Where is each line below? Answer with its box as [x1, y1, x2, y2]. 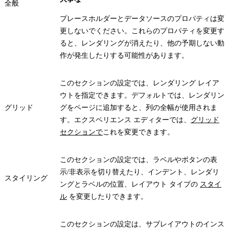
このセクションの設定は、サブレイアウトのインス [60, 220, 224, 228]
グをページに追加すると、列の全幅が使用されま [60, 103, 217, 111]
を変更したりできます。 [67, 192, 148, 200]
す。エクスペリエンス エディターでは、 [60, 116, 191, 124]
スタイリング [5, 174, 48, 182]
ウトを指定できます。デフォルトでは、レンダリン [60, 91, 224, 99]
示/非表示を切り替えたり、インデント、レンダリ [60, 168, 219, 176]
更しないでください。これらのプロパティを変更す [60, 27, 224, 35]
